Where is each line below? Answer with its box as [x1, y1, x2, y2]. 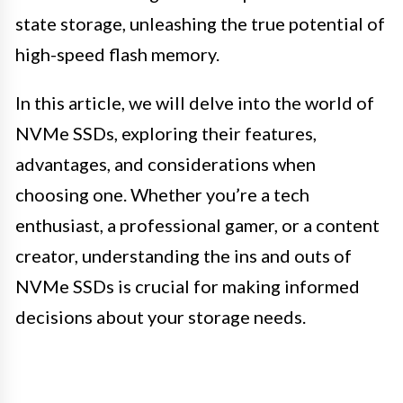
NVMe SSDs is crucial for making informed [15, 275, 360, 298]
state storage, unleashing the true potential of [15, 13, 385, 35]
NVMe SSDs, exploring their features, [15, 122, 317, 145]
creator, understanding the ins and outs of [15, 245, 352, 267]
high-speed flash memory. [15, 43, 219, 66]
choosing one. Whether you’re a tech [15, 184, 309, 206]
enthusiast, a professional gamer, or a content [15, 214, 380, 237]
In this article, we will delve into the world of [15, 92, 374, 114]
